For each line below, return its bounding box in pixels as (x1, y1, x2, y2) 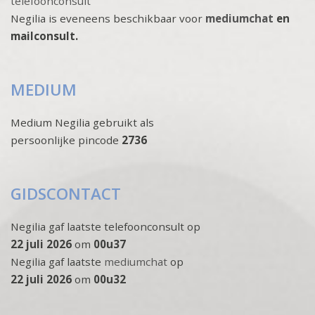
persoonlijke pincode (11, 133, 119, 147)
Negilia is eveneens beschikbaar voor (11, 11, 205, 25)
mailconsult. (11, 29, 78, 43)
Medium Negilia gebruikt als (11, 115, 154, 129)
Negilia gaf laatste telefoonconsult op (11, 219, 200, 233)
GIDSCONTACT (11, 183, 121, 205)
